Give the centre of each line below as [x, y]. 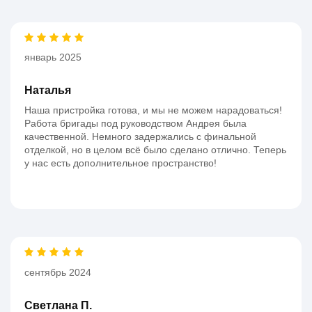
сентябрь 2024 [58, 272]
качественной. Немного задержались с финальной [140, 137]
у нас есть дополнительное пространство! [120, 163]
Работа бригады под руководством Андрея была [135, 124]
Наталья [48, 91]
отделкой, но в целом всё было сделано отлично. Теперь [155, 150]
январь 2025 [53, 57]
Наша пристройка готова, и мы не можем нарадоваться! [153, 110]
